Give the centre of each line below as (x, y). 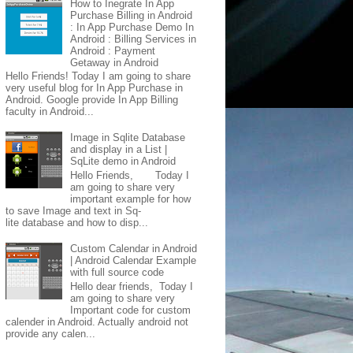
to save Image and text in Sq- (74, 210)
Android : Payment (113, 50)
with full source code (117, 273)
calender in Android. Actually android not (97, 321)
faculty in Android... (50, 112)
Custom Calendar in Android (134, 249)
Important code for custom (131, 310)
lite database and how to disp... (77, 222)
